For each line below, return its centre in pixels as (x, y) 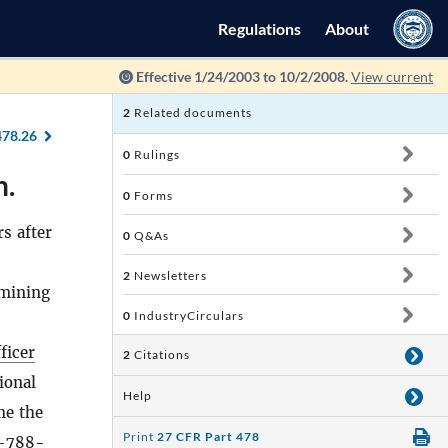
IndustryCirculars (187, 315)
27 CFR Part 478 (208, 436)
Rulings (155, 154)
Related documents (191, 112)
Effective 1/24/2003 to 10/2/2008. (242, 76)
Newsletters (169, 275)
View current (392, 76)
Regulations (259, 28)
